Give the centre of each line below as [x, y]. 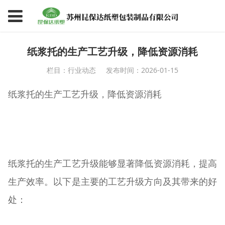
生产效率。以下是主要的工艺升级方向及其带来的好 [113, 182]
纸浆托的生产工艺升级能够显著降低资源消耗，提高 [113, 164]
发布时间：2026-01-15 [142, 70]
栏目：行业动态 [71, 70]
